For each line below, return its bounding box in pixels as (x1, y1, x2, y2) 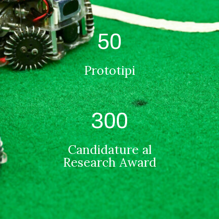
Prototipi (84, 63, 135, 78)
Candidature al (67, 142, 152, 157)
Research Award (63, 154, 156, 170)
